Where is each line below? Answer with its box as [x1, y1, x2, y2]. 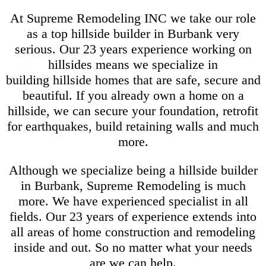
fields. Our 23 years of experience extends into [9, 208, 256, 224]
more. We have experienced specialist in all [18, 193, 248, 208]
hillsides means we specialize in [48, 56, 218, 72]
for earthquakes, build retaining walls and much [7, 118, 259, 134]
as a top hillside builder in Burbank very [27, 26, 239, 41]
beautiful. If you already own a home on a [22, 87, 244, 103]
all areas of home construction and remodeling [11, 224, 255, 239]
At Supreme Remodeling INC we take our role [10, 10, 256, 26]
